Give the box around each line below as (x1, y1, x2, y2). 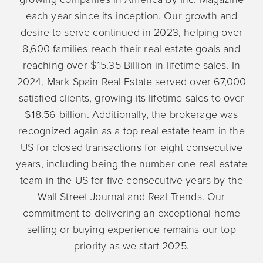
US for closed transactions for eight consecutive (20, 140, 243, 154)
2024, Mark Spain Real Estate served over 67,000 (16, 75, 247, 88)
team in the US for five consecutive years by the (19, 173, 244, 187)
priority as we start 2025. (74, 239, 189, 252)
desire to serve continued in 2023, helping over (20, 25, 243, 39)
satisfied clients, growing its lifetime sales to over (18, 91, 245, 104)
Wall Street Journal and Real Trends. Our (38, 190, 225, 203)
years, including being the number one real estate (15, 157, 248, 170)
